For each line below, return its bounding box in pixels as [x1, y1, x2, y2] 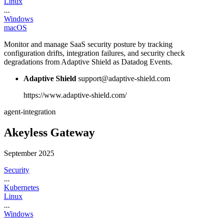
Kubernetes [4, 183, 39, 192]
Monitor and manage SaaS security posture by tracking [4, 40, 173, 49]
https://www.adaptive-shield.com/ [23, 91, 127, 100]
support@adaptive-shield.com [78, 74, 170, 83]
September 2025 [4, 149, 54, 157]
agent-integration [4, 108, 56, 116]
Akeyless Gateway [4, 126, 95, 139]
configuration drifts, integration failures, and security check [4, 49, 185, 58]
